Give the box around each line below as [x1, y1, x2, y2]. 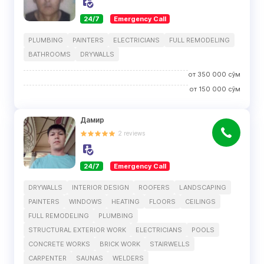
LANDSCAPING [179, 183, 226, 192]
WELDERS [113, 254, 144, 262]
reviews [124, 130, 145, 137]
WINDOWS [69, 197, 102, 206]
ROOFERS [138, 183, 170, 192]
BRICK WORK [100, 240, 140, 248]
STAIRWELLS [150, 240, 190, 248]
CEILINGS [185, 197, 216, 206]
